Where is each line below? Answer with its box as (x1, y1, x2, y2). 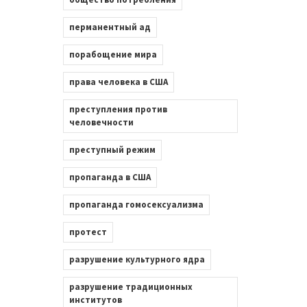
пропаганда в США (69, 171, 151, 183)
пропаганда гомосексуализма (69, 198, 204, 210)
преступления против (69, 103, 167, 115)
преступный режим (69, 143, 156, 156)
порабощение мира (69, 48, 157, 60)
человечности (69, 116, 134, 128)
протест (69, 225, 107, 238)
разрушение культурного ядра (69, 253, 205, 265)
